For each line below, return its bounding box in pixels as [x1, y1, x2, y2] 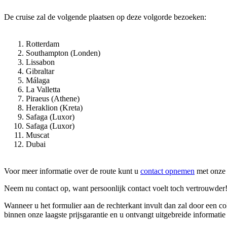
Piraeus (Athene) [26, 94, 80, 103]
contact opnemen [140, 166, 195, 175]
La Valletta [26, 85, 60, 94]
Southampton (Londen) [26, 48, 100, 57]
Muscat [26, 130, 49, 139]
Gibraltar [26, 66, 54, 75]
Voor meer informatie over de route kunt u [4, 166, 140, 175]
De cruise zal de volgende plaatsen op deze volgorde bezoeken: [4, 12, 206, 21]
